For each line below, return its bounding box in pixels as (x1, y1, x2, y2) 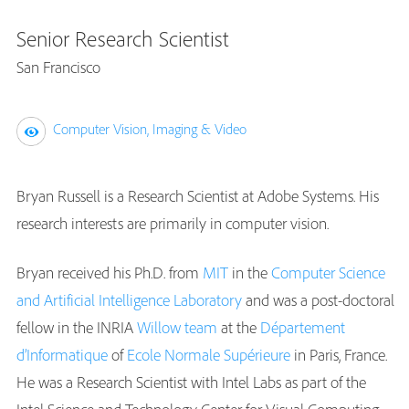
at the (217, 317, 260, 339)
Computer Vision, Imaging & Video (53, 120, 246, 138)
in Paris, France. (290, 344, 387, 366)
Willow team (137, 317, 217, 339)
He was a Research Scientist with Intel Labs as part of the (16, 372, 366, 393)
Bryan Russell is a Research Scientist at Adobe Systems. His (16, 185, 379, 207)
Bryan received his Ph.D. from (16, 262, 203, 284)
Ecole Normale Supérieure (127, 344, 290, 366)
